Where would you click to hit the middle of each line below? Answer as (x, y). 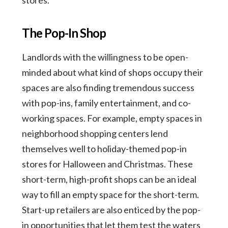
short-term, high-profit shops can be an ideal (109, 179)
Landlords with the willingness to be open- (105, 57)
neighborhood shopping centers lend (95, 133)
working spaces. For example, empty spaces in (112, 118)
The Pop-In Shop (64, 33)
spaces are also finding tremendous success (108, 87)
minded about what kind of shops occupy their (112, 72)
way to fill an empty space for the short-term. (110, 194)
